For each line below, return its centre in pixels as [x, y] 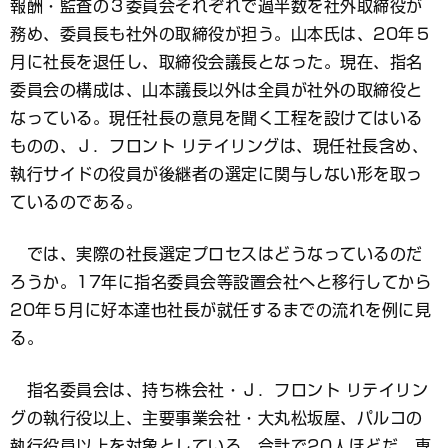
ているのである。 [76, 202]
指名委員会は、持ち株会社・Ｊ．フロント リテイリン [219, 390]
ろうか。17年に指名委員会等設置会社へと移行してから [220, 282]
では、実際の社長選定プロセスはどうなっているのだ [216, 254]
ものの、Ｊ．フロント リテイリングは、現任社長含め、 [219, 146]
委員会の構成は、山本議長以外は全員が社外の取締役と [216, 90]
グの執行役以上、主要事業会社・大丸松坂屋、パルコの [216, 418]
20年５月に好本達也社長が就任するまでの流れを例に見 [220, 310]
